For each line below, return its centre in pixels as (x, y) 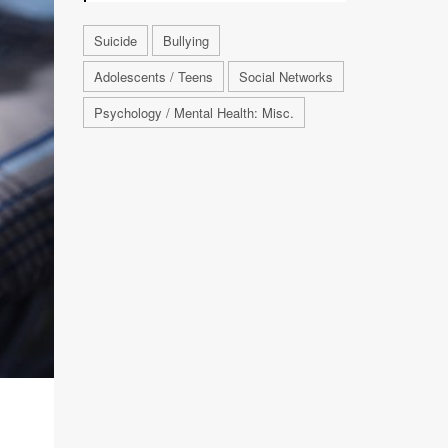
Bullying (185, 40)
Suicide (115, 40)
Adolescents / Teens (153, 76)
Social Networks (285, 76)
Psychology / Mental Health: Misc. (193, 112)
